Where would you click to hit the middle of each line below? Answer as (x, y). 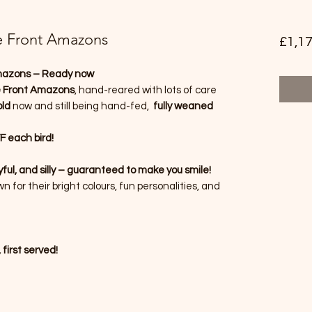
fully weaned (183, 106)
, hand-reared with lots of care (146, 90)
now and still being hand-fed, (82, 106)
